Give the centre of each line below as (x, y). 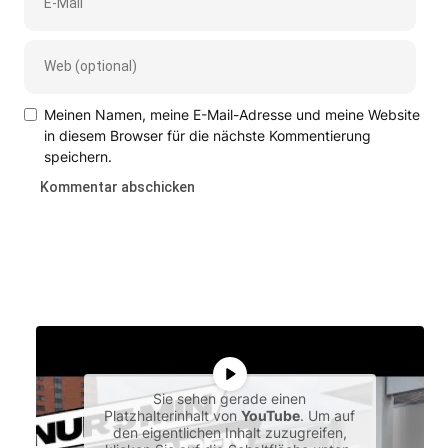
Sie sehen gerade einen (230, 398)
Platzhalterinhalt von (173, 415)
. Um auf (328, 415)
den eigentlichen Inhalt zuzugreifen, (229, 432)
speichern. (77, 156)
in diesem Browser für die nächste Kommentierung (207, 135)
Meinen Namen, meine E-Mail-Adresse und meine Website (231, 114)
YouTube (271, 415)
